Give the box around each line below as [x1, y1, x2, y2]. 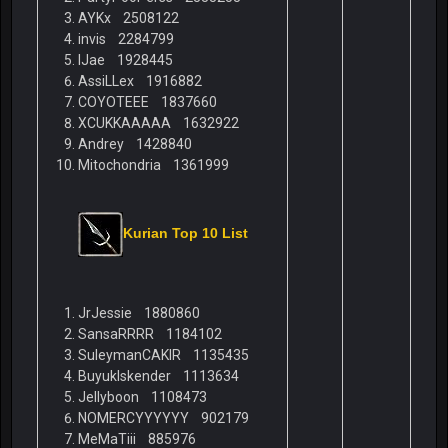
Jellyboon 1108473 [78, 389, 231, 406]
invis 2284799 [78, 31, 210, 48]
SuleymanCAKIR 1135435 [78, 347, 261, 364]
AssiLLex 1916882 [78, 73, 226, 90]
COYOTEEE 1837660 [78, 94, 241, 111]
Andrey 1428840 [78, 136, 228, 153]
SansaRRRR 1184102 [78, 326, 246, 343]
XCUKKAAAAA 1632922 [78, 115, 263, 132]
